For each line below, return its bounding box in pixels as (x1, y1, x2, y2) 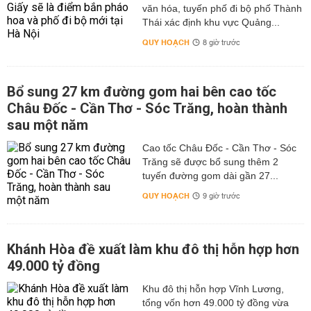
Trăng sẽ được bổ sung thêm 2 (142, 156, 278, 167)
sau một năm (7, 117, 88, 133)
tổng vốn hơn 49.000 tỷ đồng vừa (142, 297, 289, 308)
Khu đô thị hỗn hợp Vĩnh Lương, (142, 283, 284, 294)
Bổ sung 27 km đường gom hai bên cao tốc (7, 83, 276, 100)
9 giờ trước (202, 190, 240, 203)
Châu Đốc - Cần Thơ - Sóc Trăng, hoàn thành (7, 100, 287, 117)
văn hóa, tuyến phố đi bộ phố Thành (142, 3, 302, 14)
